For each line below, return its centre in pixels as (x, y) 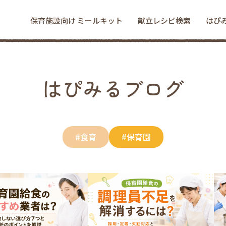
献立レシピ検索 (164, 20)
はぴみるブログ (113, 88)
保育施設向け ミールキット (76, 20)
